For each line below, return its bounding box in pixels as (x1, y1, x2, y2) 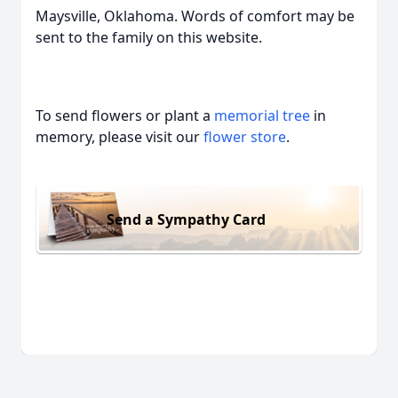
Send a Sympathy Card (107, 209, 266, 229)
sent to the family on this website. (36, 28, 262, 47)
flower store (203, 127, 286, 147)
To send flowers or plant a (36, 106, 214, 125)
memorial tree (214, 106, 310, 125)
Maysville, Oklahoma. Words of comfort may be (36, 6, 354, 26)
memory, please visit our (36, 127, 203, 147)
